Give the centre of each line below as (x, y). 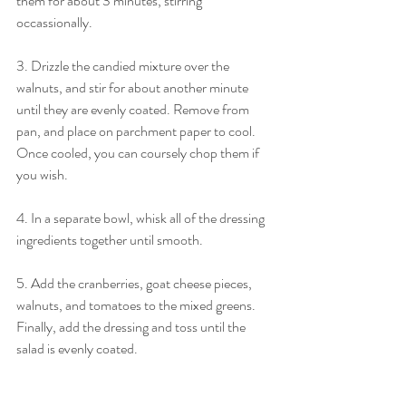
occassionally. (56, 23)
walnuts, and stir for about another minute (134, 88)
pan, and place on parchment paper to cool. (137, 131)
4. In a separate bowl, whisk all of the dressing (142, 218)
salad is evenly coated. (78, 349)
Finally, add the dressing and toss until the (132, 327)
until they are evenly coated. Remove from (134, 110)
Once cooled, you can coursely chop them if (139, 153)
